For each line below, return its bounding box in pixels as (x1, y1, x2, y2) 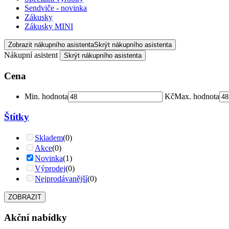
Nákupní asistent (4, 51, 60, 60)
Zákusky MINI (25, 22, 73, 31)
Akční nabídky (4, 212, 67, 223)
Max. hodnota (174, 91, 219, 101)
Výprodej (35, 164, 65, 173)
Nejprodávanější (35, 174, 87, 184)
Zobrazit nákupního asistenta (8, 41, 94, 49)
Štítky (4, 111, 29, 123)
